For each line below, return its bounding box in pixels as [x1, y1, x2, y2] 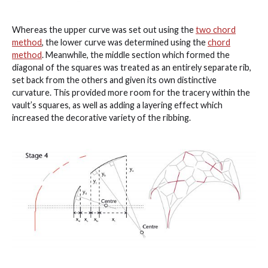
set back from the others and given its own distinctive [12, 74, 217, 85]
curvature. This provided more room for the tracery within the [12, 87, 250, 98]
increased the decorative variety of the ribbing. [12, 112, 191, 123]
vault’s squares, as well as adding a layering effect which [12, 99, 223, 110]
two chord [196, 24, 236, 35]
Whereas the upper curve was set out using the [12, 24, 196, 35]
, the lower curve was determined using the [42, 36, 208, 47]
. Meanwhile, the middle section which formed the [42, 49, 230, 60]
